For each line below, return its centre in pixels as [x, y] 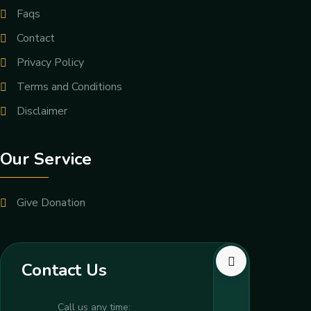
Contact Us [64, 270]
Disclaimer [42, 111]
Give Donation [51, 203]
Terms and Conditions [69, 87]
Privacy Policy [50, 63]
